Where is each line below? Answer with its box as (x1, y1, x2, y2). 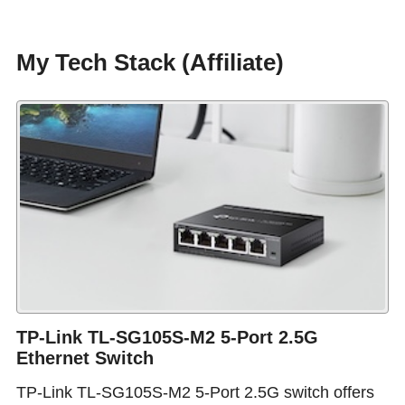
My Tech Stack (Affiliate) (15, 50, 284, 76)
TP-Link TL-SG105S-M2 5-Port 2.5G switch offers (15, 382, 374, 401)
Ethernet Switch (15, 347, 154, 368)
